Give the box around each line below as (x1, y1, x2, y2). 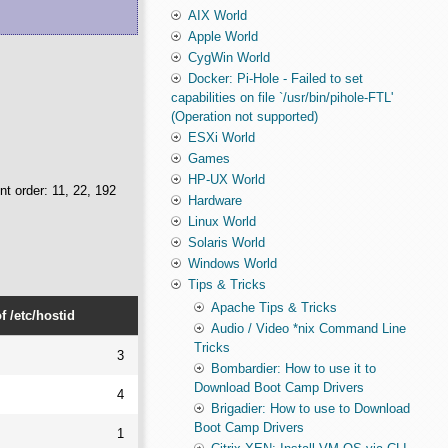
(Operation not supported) (170, 109, 318, 125)
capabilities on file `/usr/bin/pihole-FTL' (170, 90, 393, 106)
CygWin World (187, 50, 270, 66)
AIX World (187, 8, 247, 24)
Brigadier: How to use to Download (210, 401, 410, 417)
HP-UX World (187, 172, 265, 188)
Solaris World (187, 235, 265, 251)
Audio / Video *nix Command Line (210, 321, 406, 337)
